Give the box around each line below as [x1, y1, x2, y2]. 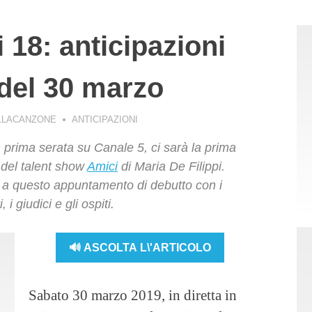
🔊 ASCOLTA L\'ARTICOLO [69, 241, 212, 253]
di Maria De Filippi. [118, 159, 225, 174]
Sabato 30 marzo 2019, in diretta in [29, 287, 237, 304]
